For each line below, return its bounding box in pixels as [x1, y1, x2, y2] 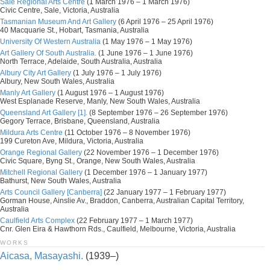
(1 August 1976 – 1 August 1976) [55, 89, 164, 97]
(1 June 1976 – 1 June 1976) [96, 49, 193, 57]
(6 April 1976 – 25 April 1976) [116, 17, 213, 26]
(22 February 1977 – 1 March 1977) [75, 216, 193, 225]
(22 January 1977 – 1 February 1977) [102, 188, 226, 196]
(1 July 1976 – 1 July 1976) [71, 69, 162, 77]
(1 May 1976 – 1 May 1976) [101, 37, 192, 46]
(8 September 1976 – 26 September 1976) [87, 108, 228, 117]
